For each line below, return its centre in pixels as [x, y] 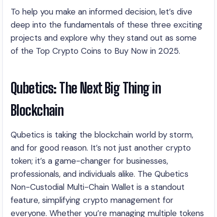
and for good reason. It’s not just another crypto [101, 148]
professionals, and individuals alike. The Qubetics [100, 174]
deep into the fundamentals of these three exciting [107, 25]
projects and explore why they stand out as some [104, 38]
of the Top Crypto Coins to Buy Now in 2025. [95, 51]
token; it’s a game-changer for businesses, [89, 161]
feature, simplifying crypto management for [92, 200]
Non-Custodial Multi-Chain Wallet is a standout [98, 187]
